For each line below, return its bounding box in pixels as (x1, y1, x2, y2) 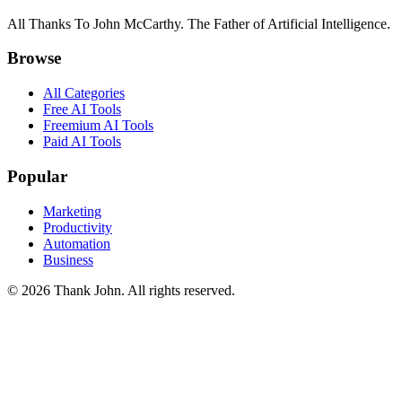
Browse (7, 48, 61, 68)
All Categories (43, 85, 125, 101)
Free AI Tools (43, 101, 121, 118)
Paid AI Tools (43, 134, 121, 150)
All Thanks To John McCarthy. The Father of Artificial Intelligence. (7, 15, 390, 31)
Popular (7, 166, 67, 186)
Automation (43, 235, 110, 251)
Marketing (43, 203, 101, 219)
